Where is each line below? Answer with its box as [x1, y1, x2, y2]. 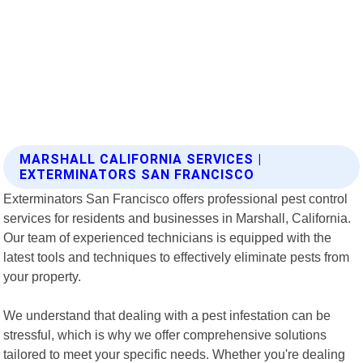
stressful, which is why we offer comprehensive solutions [3, 327, 327, 342]
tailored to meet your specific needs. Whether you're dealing [3, 346, 346, 361]
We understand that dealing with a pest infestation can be [3, 307, 331, 322]
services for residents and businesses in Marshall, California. [3, 210, 352, 225]
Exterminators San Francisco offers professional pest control [3, 190, 348, 206]
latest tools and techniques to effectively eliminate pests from [3, 249, 350, 264]
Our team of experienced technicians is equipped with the [3, 229, 332, 245]
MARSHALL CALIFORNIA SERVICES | [19, 151, 263, 167]
